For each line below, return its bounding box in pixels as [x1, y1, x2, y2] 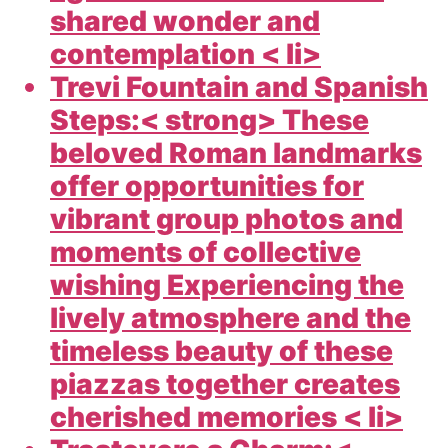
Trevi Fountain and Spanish [50, 69, 428, 104]
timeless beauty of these [50, 333, 393, 368]
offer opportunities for [50, 168, 364, 203]
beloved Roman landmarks [50, 135, 422, 170]
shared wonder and [50, 3, 320, 38]
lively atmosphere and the [50, 300, 411, 335]
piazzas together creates [50, 366, 400, 401]
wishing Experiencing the [50, 267, 404, 302]
